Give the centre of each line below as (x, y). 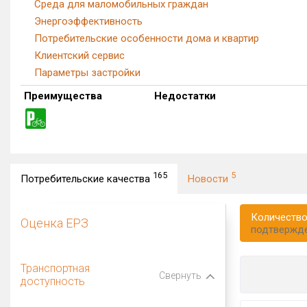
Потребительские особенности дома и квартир (147, 38)
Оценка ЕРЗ (54, 223)
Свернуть (180, 275)
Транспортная (55, 268)
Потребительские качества (87, 179)
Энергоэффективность (88, 21)
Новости (209, 179)
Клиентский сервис (79, 56)
